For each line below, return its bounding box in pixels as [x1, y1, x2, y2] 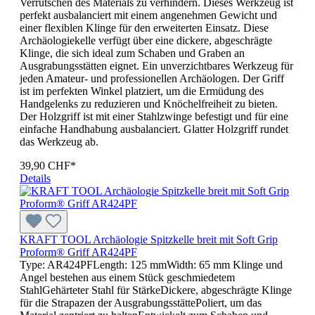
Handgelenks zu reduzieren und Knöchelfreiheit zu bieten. [20, 97, 278, 110]
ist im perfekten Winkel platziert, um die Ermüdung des [20, 84, 264, 97]
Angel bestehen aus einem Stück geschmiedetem [20, 271, 235, 283]
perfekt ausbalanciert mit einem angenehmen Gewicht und [20, 8, 277, 21]
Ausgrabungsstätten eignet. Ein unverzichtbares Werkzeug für [20, 59, 293, 72]
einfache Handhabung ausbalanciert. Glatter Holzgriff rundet [20, 122, 288, 135]
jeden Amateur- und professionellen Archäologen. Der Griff [20, 72, 284, 84]
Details [20, 172, 51, 184]
